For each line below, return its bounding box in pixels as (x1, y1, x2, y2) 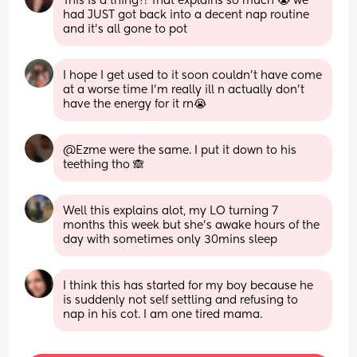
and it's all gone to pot (63, 23, 188, 35)
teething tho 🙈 (63, 159, 145, 171)
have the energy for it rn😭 (63, 98, 207, 110)
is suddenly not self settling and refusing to (63, 294, 299, 306)
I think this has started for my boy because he (63, 280, 314, 292)
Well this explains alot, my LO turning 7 (63, 205, 279, 217)
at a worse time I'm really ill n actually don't (63, 84, 305, 96)
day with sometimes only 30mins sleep (63, 233, 278, 245)
